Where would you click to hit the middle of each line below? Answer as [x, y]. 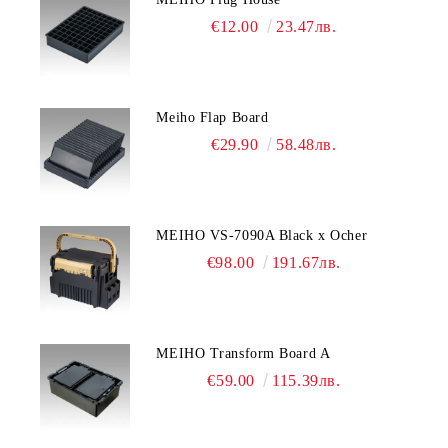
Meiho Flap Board [212, 117]
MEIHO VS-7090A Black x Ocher [262, 235]
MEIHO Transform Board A [244, 353]
